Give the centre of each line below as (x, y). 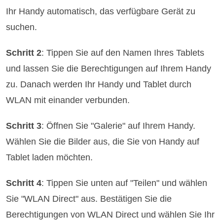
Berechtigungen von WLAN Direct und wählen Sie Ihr (110, 215)
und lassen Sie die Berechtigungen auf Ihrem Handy (109, 69)
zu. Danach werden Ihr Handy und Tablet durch (99, 85)
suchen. (22, 27)
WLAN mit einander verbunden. (68, 100)
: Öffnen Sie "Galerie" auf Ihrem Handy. (119, 126)
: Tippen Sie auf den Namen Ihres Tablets (123, 53)
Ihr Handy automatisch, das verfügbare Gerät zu (101, 12)
